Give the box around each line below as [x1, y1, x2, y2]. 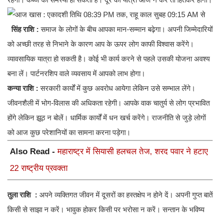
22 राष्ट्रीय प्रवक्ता [10, 164, 68, 173]
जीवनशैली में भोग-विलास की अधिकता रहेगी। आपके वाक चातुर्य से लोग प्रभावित [7, 99, 210, 108]
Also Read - [10, 147, 57, 157]
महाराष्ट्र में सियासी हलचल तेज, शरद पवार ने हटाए [57, 147, 208, 157]
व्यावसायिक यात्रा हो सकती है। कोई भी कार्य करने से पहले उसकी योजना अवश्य [7, 55, 210, 63]
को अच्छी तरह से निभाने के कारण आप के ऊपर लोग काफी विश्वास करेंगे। [7, 40, 194, 49]
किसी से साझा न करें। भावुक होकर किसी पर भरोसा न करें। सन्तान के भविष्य [7, 205, 204, 214]
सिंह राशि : [11, 25, 41, 34]
